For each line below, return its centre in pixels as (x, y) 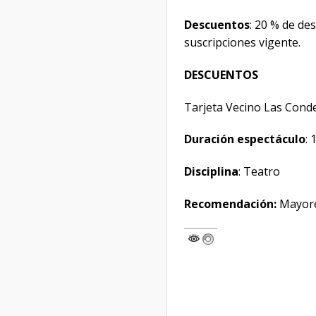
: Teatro (259, 172)
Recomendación (229, 204)
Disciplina (211, 172)
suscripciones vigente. (242, 43)
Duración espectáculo (245, 139)
